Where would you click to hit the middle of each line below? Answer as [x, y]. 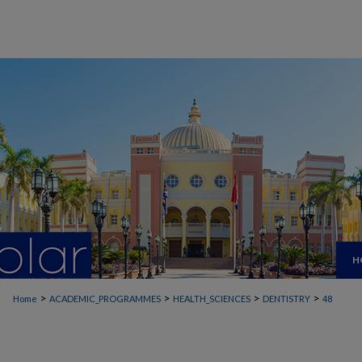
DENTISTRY [286, 299]
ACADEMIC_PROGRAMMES [105, 299]
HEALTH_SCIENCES [212, 299]
